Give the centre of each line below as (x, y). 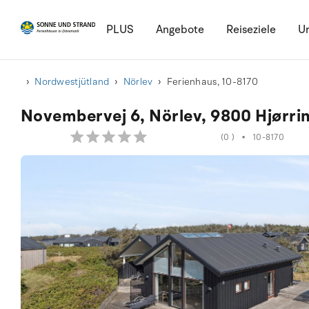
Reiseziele (251, 30)
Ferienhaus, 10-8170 (212, 82)
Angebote (180, 30)
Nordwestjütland (72, 82)
